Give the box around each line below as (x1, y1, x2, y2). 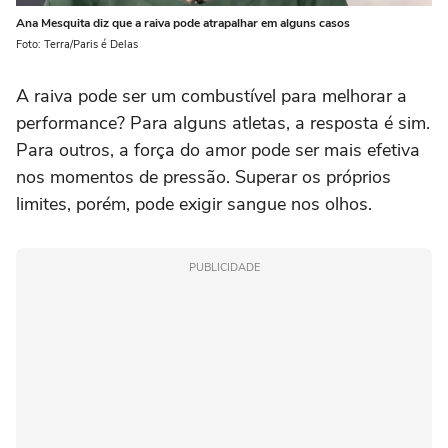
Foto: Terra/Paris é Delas (16, 37, 138, 53)
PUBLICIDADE (188, 260, 260, 276)
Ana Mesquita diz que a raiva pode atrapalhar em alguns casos (16, 15, 350, 32)
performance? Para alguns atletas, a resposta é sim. (16, 111, 430, 136)
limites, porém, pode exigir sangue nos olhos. (16, 192, 372, 217)
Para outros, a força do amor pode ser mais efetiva (16, 138, 420, 163)
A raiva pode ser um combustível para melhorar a (16, 84, 407, 109)
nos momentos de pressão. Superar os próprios (16, 165, 391, 190)
